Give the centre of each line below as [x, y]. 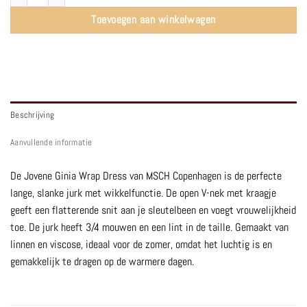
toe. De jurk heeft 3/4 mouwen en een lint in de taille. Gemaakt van [149, 228]
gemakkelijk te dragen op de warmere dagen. [102, 262]
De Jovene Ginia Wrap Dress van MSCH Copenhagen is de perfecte [146, 176]
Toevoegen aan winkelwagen [153, 20]
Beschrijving [33, 115]
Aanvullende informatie [51, 143]
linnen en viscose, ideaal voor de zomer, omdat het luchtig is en [141, 245]
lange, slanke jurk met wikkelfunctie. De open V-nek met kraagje [143, 193]
